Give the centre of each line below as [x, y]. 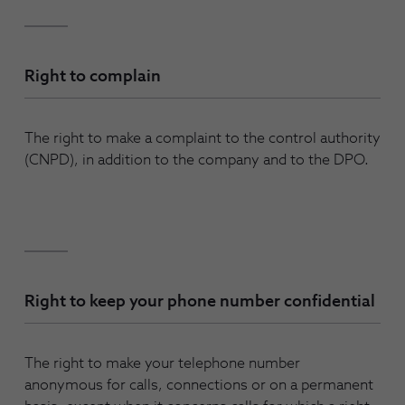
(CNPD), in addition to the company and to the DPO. [197, 160]
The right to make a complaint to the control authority [202, 138]
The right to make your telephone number [162, 364]
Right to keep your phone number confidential [200, 302]
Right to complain [93, 76]
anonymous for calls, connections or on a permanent [199, 386]
